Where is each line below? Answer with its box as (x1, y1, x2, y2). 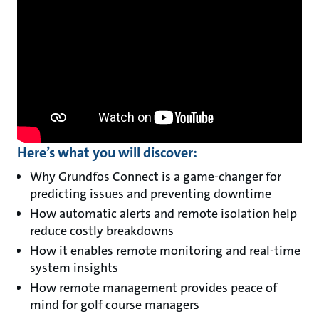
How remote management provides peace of (30, 279, 277, 297)
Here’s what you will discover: (17, 143, 197, 162)
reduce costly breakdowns (30, 222, 177, 240)
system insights (30, 259, 118, 277)
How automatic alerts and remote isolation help (30, 205, 297, 223)
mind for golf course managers (30, 296, 202, 314)
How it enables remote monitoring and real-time (30, 242, 300, 260)
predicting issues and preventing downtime (30, 185, 274, 203)
